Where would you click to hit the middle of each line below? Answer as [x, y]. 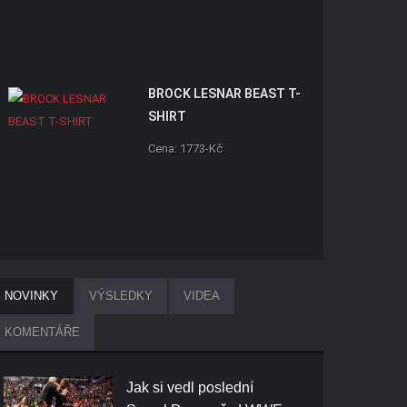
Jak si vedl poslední [190, 387]
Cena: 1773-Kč [186, 149]
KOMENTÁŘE [43, 332]
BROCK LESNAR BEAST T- [225, 94]
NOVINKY [32, 296]
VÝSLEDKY [121, 296]
